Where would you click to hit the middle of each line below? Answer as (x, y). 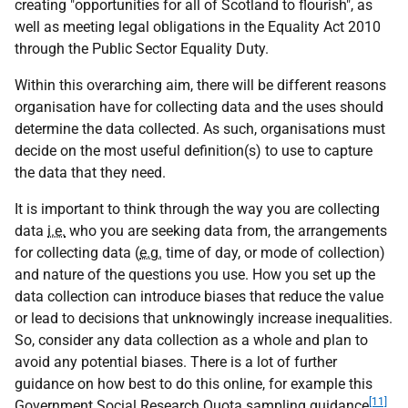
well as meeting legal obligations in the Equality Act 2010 (198, 27)
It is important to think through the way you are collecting (197, 209)
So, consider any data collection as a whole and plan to (191, 340)
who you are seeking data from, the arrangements (226, 231)
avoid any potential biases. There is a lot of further (176, 362)
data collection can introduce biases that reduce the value (199, 296)
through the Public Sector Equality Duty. (142, 49)
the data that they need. (90, 173)
